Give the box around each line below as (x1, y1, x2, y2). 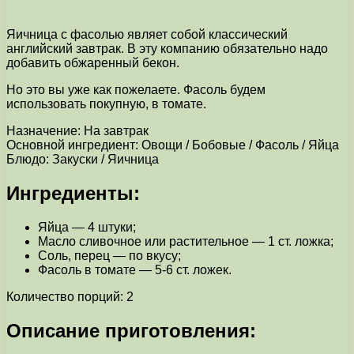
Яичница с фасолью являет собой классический (6, 27, 288, 41)
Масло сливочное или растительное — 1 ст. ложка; (38, 234, 333, 248)
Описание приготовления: (6, 319, 256, 341)
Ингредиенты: (6, 182, 140, 204)
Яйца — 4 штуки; (38, 220, 136, 234)
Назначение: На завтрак (6, 123, 149, 137)
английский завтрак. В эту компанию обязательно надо (6, 41, 328, 55)
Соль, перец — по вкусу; (38, 248, 181, 262)
